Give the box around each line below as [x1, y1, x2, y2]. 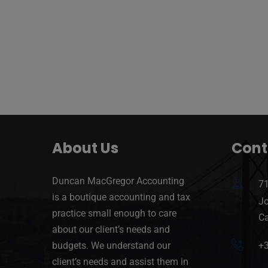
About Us [52, 138, 118, 159]
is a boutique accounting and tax [52, 191, 190, 203]
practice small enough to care [52, 208, 176, 220]
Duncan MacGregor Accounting [52, 175, 184, 187]
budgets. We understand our [52, 240, 170, 252]
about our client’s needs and [52, 224, 170, 236]
